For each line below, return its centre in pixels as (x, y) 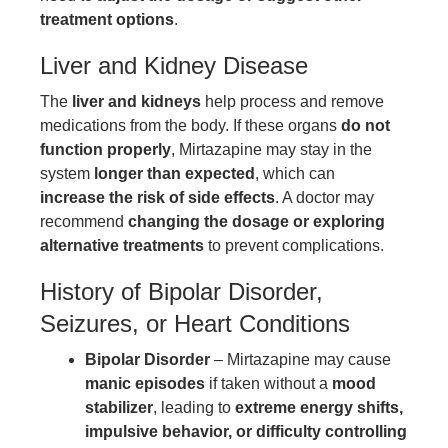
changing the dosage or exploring (256, 221)
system (67, 173)
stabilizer (119, 407)
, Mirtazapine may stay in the (271, 149)
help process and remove (292, 101)
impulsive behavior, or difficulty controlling (246, 431)
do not (365, 125)
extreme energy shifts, (319, 407)
